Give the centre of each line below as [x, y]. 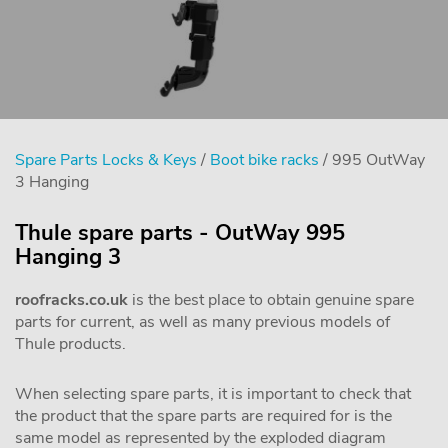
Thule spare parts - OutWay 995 [180, 233]
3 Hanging [52, 182]
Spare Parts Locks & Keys [106, 160]
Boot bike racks [264, 160]
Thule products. [70, 344]
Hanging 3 [68, 257]
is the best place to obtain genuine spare [271, 300]
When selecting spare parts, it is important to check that [213, 394]
